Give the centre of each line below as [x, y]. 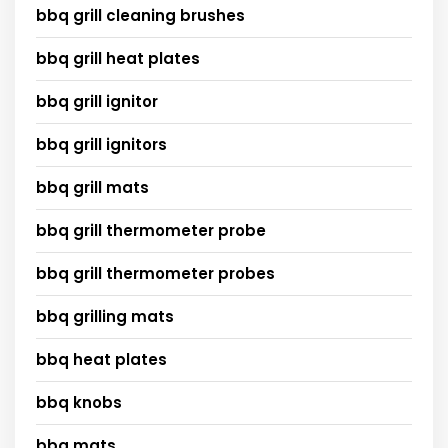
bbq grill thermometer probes [155, 273]
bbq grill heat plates [118, 58]
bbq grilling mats [105, 316]
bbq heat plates [101, 359]
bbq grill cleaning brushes [140, 15]
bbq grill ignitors [101, 144]
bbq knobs [79, 402]
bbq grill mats [92, 187]
